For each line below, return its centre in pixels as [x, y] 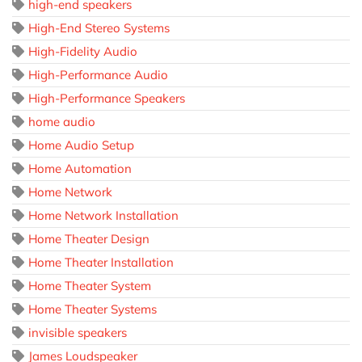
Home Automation [80, 169]
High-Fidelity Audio [83, 52]
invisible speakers [78, 333]
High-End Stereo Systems [99, 28]
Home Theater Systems [93, 309]
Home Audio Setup [81, 145]
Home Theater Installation [101, 263]
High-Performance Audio [98, 75]
